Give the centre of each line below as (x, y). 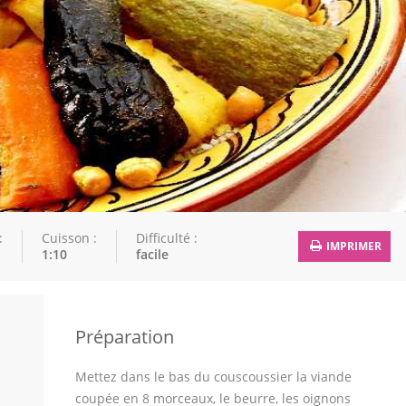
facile (152, 254)
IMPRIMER (353, 246)
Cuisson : (69, 238)
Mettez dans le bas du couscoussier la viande (213, 377)
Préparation (125, 337)
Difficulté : (167, 238)
